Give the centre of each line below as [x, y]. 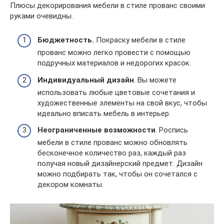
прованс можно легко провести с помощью [114, 53]
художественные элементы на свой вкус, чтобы [122, 103]
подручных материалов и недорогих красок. [114, 63]
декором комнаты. [70, 185]
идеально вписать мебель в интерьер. [104, 113]
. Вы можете [155, 80]
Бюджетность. [66, 40]
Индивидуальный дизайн [86, 80]
